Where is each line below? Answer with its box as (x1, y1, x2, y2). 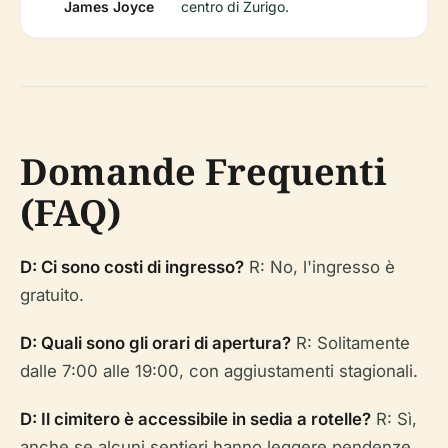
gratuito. (20, 285, 84, 305)
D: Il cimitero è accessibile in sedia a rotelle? (20, 409, 371, 429)
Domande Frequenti (20, 147, 387, 196)
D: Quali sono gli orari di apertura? (20, 333, 291, 353)
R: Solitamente (291, 333, 410, 353)
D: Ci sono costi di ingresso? (20, 257, 244, 277)
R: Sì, (371, 409, 417, 429)
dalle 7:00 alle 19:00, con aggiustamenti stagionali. (20, 361, 418, 381)
